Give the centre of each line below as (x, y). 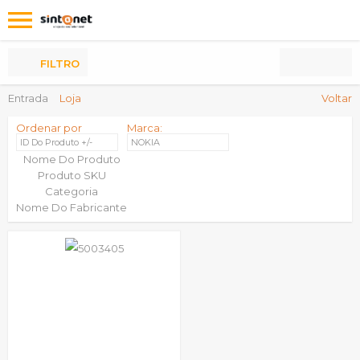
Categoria (72, 191)
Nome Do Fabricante (72, 207)
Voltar (337, 98)
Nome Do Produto (72, 159)
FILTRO (60, 63)
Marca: (145, 128)
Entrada (28, 98)
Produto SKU (72, 175)
